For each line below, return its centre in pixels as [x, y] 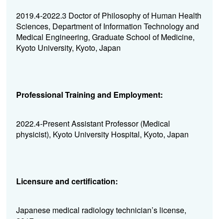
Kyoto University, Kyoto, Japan [68, 47]
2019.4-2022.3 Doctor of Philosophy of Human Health [109, 15]
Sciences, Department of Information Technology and [107, 26]
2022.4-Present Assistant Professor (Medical [93, 123]
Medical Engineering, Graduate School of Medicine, [105, 37]
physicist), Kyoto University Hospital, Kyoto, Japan [102, 134]
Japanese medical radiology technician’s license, [101, 210]
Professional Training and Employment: [89, 94]
